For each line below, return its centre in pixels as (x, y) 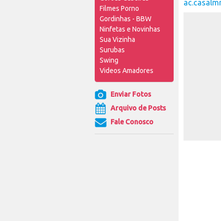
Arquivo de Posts (137, 108)
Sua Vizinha (117, 39)
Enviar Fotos (130, 94)
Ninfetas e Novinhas (130, 29)
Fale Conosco (131, 122)
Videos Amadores (127, 71)
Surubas (112, 50)
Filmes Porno (119, 8)
